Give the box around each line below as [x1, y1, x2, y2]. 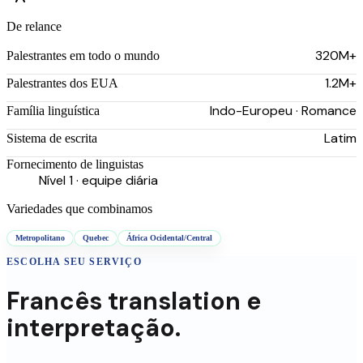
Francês [6, 285, 102, 318]
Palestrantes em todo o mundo [6, 48, 160, 62]
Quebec [83, 233, 109, 242]
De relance [6, 19, 62, 33]
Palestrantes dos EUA [6, 75, 118, 90]
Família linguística [6, 103, 100, 117]
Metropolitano [15, 233, 65, 242]
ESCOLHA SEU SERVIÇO [6, 255, 142, 267]
